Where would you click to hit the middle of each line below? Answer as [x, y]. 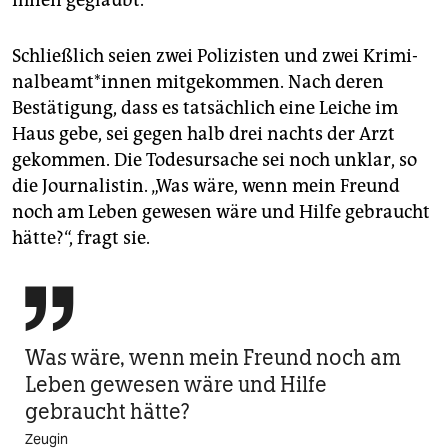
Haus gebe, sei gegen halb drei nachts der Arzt [203, 133]
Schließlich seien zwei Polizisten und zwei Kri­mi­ [215, 55]
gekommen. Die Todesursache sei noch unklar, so [214, 159]
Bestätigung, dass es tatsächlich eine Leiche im [205, 107]
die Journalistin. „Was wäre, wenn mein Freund [206, 185]
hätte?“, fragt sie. [81, 237]
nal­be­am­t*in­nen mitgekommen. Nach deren [198, 81]
